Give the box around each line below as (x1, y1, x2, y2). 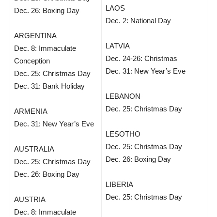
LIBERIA (106, 180, 133, 188)
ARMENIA (14, 107, 47, 115)
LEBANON (106, 92, 140, 100)
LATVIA (106, 42, 130, 50)
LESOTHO (106, 130, 140, 138)
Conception (14, 57, 50, 65)
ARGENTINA (14, 31, 57, 40)
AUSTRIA (14, 195, 46, 203)
